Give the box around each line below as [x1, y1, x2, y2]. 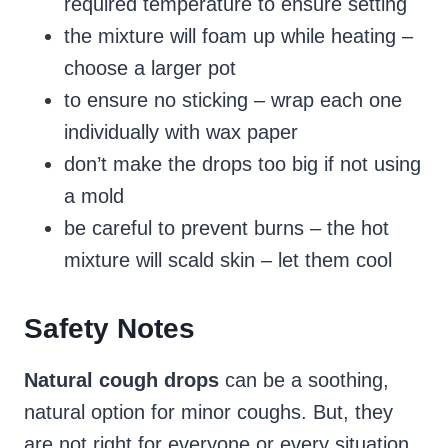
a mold [64, 185, 124, 208]
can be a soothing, [225, 369, 389, 392]
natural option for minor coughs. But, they [24, 401, 393, 424]
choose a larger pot [64, 57, 236, 80]
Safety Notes [24, 313, 195, 345]
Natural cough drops [24, 369, 225, 392]
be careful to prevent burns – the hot [64, 217, 389, 240]
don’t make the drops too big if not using [64, 153, 421, 176]
